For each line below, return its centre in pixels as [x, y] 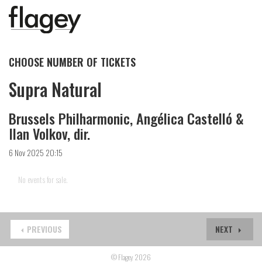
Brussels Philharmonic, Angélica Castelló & [126, 118]
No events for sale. [43, 179]
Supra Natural [55, 89]
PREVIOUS [44, 229]
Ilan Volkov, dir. [49, 133]
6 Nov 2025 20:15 [36, 152]
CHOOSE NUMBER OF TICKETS [72, 62]
